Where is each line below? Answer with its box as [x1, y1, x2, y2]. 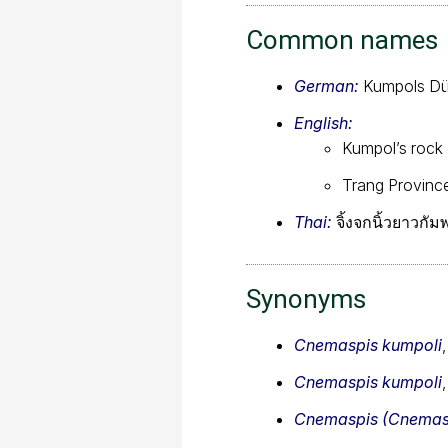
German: [294, 75, 359, 96]
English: [294, 112, 353, 133]
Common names [246, 24, 438, 55]
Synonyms [246, 283, 366, 314]
